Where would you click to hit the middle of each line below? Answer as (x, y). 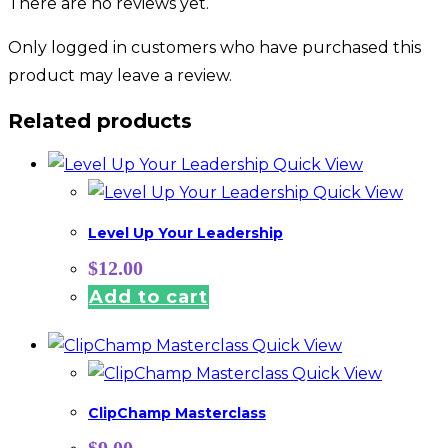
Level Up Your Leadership (185, 233)
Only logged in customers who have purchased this (214, 48)
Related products (100, 120)
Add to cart (148, 296)
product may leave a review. (120, 76)
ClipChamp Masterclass (177, 413)
